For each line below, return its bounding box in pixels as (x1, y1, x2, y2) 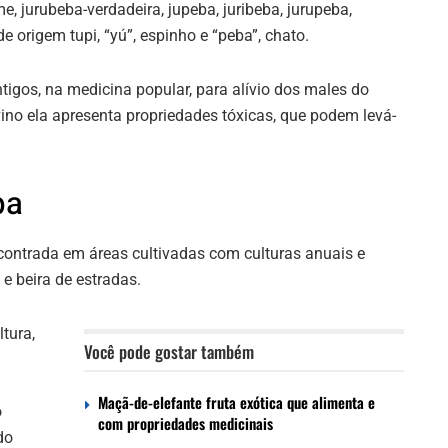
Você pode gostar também (84, 338, 254, 364)
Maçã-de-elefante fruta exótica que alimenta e (98, 390, 375, 413)
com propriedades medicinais (98, 411, 273, 434)
